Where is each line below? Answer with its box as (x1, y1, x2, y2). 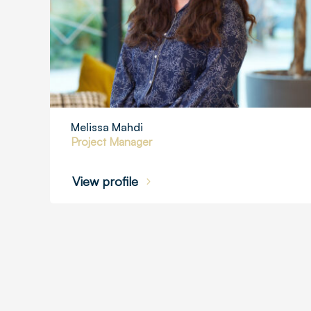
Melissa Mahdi (71, 120, 143, 135)
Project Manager (71, 135, 152, 149)
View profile (72, 173, 138, 189)
